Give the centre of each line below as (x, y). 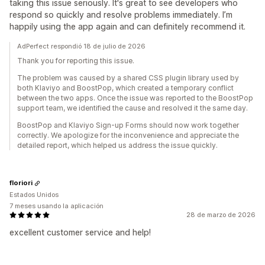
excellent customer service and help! (80, 232)
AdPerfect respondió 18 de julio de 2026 (81, 46)
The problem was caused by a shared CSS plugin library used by (128, 77)
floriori (21, 183)
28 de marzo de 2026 (221, 214)
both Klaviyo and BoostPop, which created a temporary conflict (125, 88)
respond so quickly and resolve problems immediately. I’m (121, 14)
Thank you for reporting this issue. (76, 60)
